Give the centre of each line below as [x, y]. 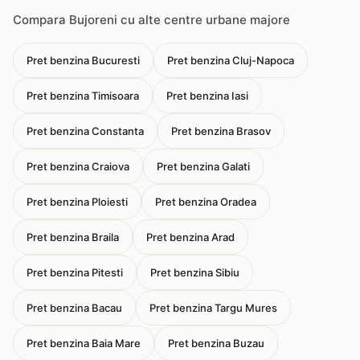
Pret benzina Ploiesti [77, 202]
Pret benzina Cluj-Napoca [231, 60]
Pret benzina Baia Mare [84, 343]
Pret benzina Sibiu [195, 272]
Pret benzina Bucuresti [83, 60]
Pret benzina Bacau [74, 308]
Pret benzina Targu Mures [213, 308]
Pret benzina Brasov [221, 131]
